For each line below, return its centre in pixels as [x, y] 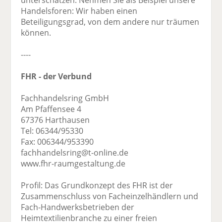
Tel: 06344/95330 [52, 131]
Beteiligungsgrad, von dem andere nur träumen [110, 22]
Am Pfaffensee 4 [51, 109]
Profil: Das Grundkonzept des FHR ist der [97, 186]
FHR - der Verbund [56, 77]
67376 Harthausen [55, 120]
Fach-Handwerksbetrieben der [78, 207]
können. [36, 33]
